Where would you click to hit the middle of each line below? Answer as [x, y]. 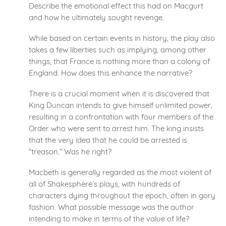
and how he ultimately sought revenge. [96, 18]
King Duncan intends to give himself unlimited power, [121, 105]
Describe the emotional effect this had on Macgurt [116, 6]
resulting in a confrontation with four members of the [121, 117]
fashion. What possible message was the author [111, 207]
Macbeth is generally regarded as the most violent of [120, 173]
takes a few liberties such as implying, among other [118, 50]
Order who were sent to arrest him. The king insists [116, 129]
